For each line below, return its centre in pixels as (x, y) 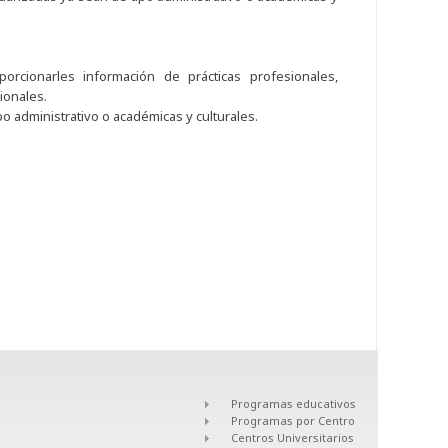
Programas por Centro (293, 420)
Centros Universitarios (292, 437)
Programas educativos (293, 403)
